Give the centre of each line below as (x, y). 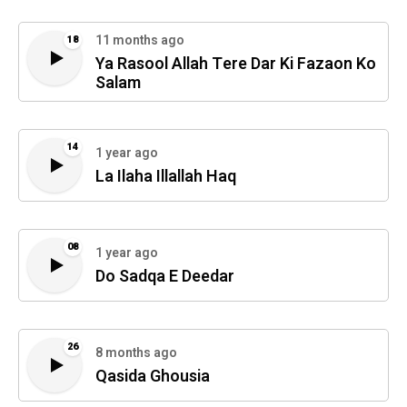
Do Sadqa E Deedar (165, 277)
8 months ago (136, 353)
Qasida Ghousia (153, 377)
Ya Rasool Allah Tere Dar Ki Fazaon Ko (236, 64)
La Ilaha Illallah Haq (166, 177)
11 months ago (140, 40)
